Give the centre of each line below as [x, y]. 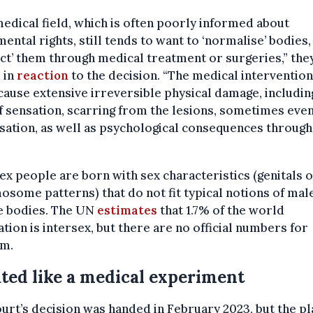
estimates [127, 211]
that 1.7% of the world [221, 211]
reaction [43, 76]
